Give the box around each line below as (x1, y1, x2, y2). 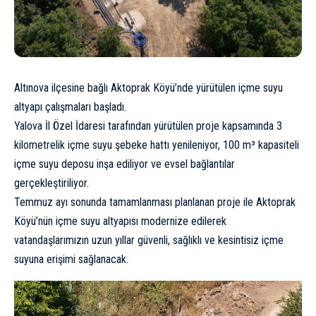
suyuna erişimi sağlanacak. (14, 252, 128, 266)
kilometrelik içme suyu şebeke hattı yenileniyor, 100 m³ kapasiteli (14, 138, 299, 152)
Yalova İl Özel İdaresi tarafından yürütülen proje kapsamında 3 (14, 119, 282, 133)
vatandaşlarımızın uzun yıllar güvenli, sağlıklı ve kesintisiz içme (14, 233, 284, 247)
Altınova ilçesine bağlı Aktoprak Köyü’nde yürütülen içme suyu (14, 80, 283, 95)
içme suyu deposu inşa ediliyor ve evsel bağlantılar (14, 157, 235, 171)
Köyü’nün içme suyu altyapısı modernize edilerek (14, 214, 226, 228)
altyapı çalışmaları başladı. (14, 99, 126, 114)
